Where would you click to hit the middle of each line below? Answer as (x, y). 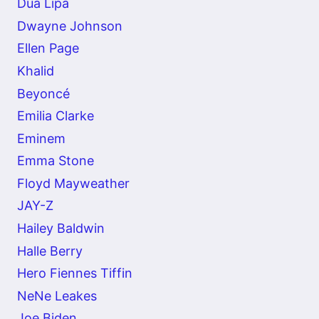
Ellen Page (48, 48)
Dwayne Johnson (70, 26)
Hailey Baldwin (61, 229)
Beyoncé (43, 93)
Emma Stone (56, 161)
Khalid (36, 70)
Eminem (41, 138)
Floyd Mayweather (73, 183)
